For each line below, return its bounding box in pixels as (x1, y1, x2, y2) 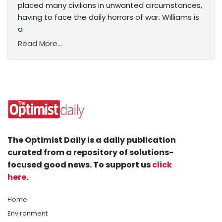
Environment (7, 209, 48, 219)
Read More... (18, 38, 62, 49)
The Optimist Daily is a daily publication (7, 134, 176, 146)
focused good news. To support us (7, 159, 152, 171)
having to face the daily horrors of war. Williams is (18, 12, 199, 23)
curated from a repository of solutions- (7, 147, 173, 159)
